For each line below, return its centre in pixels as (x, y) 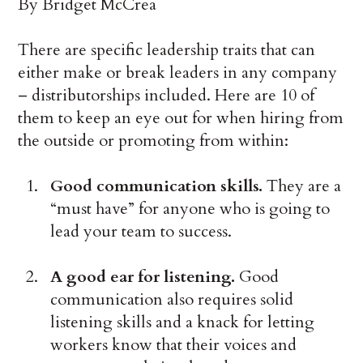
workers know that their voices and (174, 345)
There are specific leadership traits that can (167, 50)
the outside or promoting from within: (154, 141)
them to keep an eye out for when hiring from (181, 118)
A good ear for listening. (143, 277)
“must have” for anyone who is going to (190, 209)
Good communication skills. (157, 186)
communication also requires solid (172, 300)
